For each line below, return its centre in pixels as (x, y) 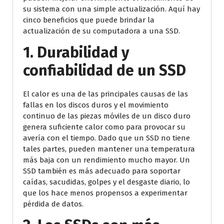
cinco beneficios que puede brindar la (89, 20)
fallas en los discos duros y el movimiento (96, 105)
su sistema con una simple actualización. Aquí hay (111, 9)
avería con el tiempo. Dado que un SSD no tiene (106, 138)
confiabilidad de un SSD (104, 70)
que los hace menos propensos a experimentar (105, 193)
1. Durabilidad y (76, 52)
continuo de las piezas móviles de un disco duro (107, 116)
